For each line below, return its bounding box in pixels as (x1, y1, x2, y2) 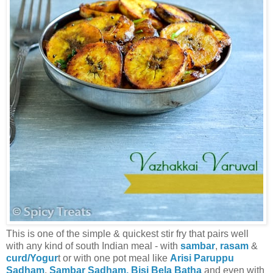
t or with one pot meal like (58, 252, 170, 263)
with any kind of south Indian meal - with (6, 240, 180, 251)
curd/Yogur (6, 252, 58, 263)
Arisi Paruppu (170, 252, 234, 263)
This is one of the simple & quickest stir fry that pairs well (6, 228, 249, 239)
